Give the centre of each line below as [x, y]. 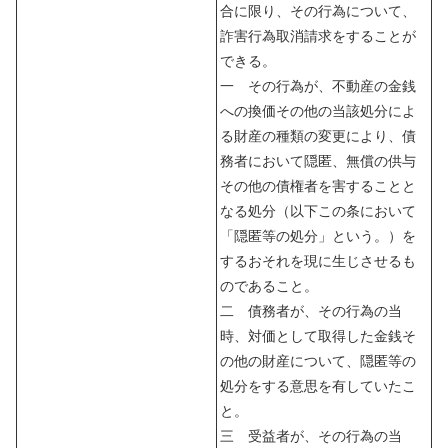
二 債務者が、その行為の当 [311, 310]
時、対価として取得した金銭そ [318, 335]
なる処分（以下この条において [318, 210]
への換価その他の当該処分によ [318, 110]
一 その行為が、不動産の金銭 [318, 85]
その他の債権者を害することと [318, 185]
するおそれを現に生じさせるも [318, 260]
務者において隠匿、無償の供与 [318, 160]
